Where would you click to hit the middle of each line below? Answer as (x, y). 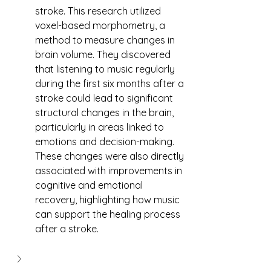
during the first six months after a (111, 83)
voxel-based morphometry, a (101, 25)
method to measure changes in (106, 40)
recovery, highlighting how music (109, 200)
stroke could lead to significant (105, 98)
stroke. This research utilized (99, 11)
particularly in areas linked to (101, 127)
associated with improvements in (110, 171)
